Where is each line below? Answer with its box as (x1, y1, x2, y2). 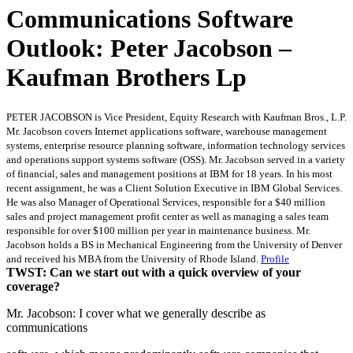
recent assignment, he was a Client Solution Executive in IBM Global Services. (6, 181, 342, 194)
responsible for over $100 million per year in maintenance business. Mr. (6, 224, 310, 236)
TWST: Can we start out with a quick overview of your (6, 265, 301, 279)
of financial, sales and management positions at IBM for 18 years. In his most (6, 167, 333, 180)
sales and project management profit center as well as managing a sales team (6, 210, 329, 222)
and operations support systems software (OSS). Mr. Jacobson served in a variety (6, 153, 345, 165)
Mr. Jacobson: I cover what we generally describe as (6, 306, 266, 320)
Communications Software (6, 5, 293, 34)
